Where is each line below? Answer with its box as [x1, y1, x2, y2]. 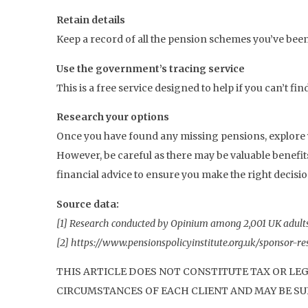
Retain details [56, 14, 125, 27]
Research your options [56, 111, 169, 124]
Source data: [56, 197, 119, 210]
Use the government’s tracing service [56, 62, 245, 75]
